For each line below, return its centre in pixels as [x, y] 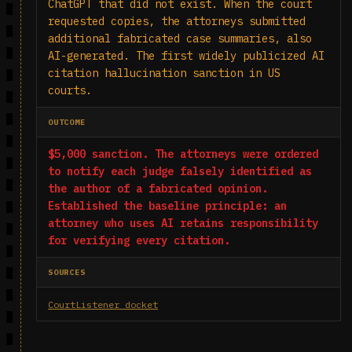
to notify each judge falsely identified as [180, 171]
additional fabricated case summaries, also [180, 38]
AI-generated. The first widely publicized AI [186, 56]
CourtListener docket [103, 304]
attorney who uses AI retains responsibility [183, 223]
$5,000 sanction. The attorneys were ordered [183, 154]
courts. [70, 90]
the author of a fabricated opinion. [158, 189]
